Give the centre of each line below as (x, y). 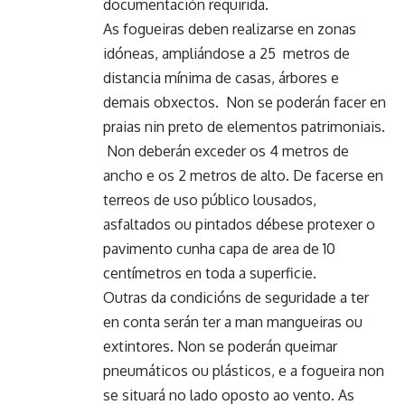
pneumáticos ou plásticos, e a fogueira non (244, 371)
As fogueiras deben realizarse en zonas (230, 29)
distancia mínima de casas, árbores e (221, 78)
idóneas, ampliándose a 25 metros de (226, 53)
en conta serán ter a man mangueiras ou (233, 322)
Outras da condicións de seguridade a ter (236, 297)
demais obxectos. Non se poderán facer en (245, 102)
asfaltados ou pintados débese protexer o (239, 224)
